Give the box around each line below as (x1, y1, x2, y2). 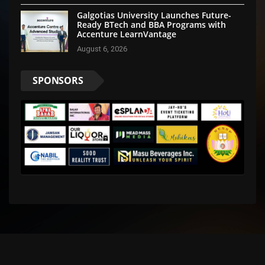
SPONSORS (33, 73, 83, 87)
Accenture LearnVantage (77, 28, 176, 40)
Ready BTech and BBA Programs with (77, 18, 226, 30)
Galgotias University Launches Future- (77, 9, 231, 21)
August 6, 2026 (77, 44, 127, 53)
